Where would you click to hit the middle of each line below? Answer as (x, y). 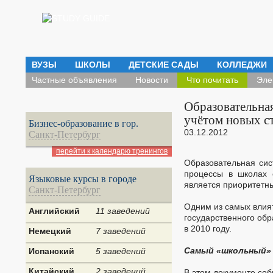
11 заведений (123, 211)
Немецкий (50, 231)
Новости (152, 80)
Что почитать (212, 80)
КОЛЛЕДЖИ (242, 65)
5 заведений (121, 251)
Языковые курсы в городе (83, 179)
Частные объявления (74, 80)
